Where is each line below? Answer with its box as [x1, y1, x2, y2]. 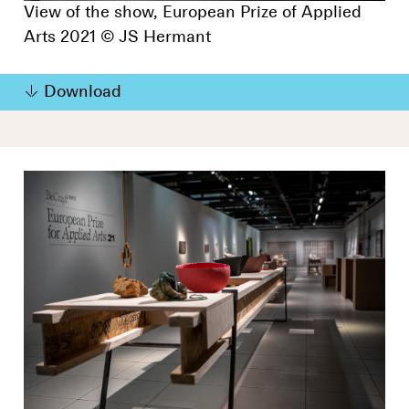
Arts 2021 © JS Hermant [24, 29, 211, 47]
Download [44, 84, 121, 101]
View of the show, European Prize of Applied [24, 5, 362, 22]
